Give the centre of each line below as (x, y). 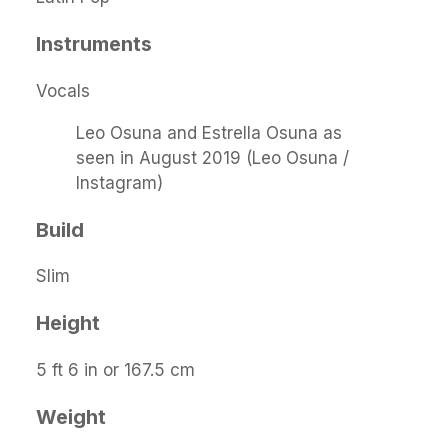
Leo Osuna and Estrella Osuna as (209, 132)
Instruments (94, 43)
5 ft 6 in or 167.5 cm (115, 370)
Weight (71, 417)
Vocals (63, 90)
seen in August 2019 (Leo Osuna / (212, 157)
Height (68, 323)
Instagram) (119, 182)
